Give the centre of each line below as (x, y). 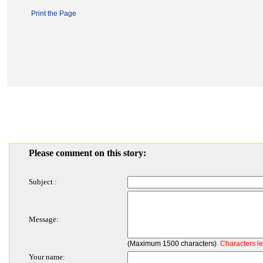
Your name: (47, 257)
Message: (43, 219)
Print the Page (54, 14)
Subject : (43, 182)
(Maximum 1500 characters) (173, 244)
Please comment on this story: (87, 153)
